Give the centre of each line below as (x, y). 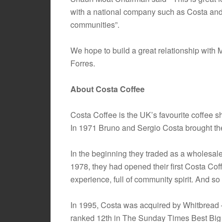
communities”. (95, 25)
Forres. (83, 63)
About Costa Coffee (108, 89)
